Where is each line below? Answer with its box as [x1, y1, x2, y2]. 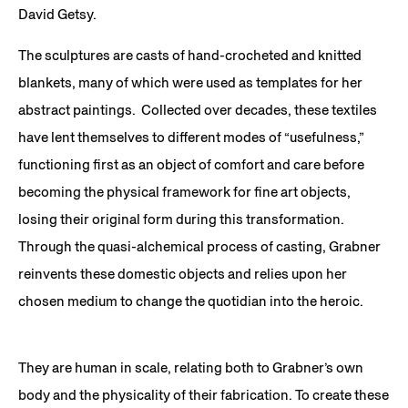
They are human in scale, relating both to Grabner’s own [18, 358, 363, 376]
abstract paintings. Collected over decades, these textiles [18, 101, 377, 119]
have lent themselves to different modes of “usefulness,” [18, 128, 364, 147]
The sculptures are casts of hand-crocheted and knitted [18, 46, 362, 65]
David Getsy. [18, 5, 97, 24]
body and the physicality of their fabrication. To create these [18, 385, 389, 403]
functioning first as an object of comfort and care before [18, 156, 364, 174]
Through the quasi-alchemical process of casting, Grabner [18, 238, 381, 256]
